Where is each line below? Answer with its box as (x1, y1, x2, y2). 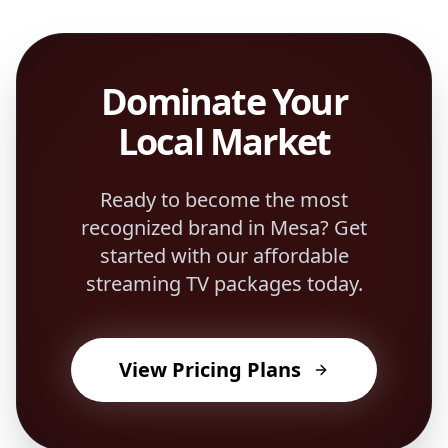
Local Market (117, 117, 331, 166)
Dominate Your (101, 77, 347, 126)
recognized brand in (81, 214, 270, 241)
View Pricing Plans (119, 356, 301, 383)
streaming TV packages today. (85, 270, 363, 297)
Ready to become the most (100, 186, 348, 213)
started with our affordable (99, 242, 349, 269)
